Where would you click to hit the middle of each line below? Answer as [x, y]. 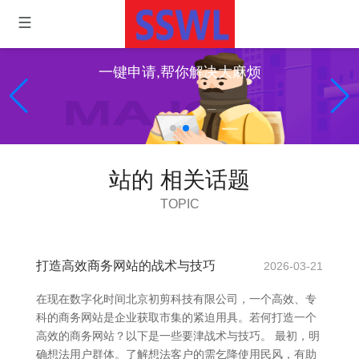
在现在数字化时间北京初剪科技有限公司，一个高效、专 [176, 299]
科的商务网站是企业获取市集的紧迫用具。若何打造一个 [176, 317]
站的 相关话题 [179, 180]
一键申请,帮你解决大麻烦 [179, 72]
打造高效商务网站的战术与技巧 [126, 266]
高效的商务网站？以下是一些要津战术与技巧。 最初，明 [178, 336]
